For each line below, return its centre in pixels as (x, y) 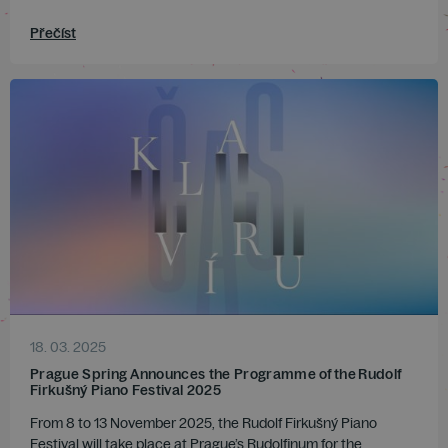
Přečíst (53, 32)
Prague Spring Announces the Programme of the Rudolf (216, 374)
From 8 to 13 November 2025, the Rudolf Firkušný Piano (203, 423)
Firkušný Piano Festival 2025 (125, 390)
